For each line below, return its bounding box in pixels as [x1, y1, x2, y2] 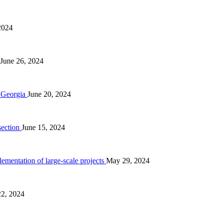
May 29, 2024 [106, 156, 150, 165]
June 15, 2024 [22, 123, 65, 131]
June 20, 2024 [27, 89, 71, 98]
